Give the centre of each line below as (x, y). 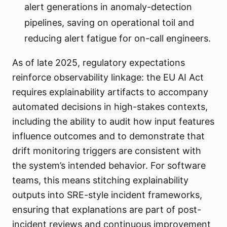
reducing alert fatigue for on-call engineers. (118, 39)
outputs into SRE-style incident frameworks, (107, 195)
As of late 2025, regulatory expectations (99, 63)
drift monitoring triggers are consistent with (107, 151)
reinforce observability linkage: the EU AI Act (108, 78)
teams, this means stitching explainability (100, 180)
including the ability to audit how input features (113, 122)
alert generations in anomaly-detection (108, 7)
